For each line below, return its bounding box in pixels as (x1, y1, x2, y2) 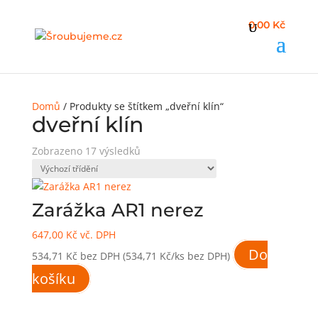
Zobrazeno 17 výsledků (31, 144, 141, 158)
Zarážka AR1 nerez (31, 199, 204, 221)
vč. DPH (77, 228, 116, 241)
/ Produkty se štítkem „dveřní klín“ (60, 99, 224, 113)
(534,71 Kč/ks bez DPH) (122, 249, 230, 263)
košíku (31, 269, 75, 288)
